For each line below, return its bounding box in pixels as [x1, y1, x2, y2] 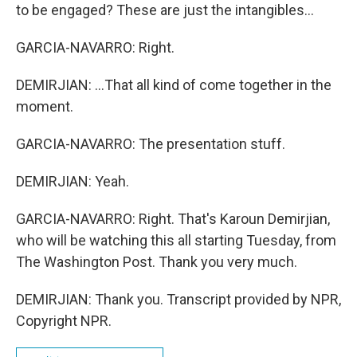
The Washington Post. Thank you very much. [16, 253, 297, 270]
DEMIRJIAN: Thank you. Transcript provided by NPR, [16, 291, 341, 308]
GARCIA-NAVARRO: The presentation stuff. [16, 135, 285, 152]
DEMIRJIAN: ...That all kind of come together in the [16, 76, 331, 93]
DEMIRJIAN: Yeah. [16, 173, 129, 190]
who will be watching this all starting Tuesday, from [16, 232, 336, 249]
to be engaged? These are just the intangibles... [16, 2, 314, 18]
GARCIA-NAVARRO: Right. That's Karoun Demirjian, [16, 210, 330, 227]
